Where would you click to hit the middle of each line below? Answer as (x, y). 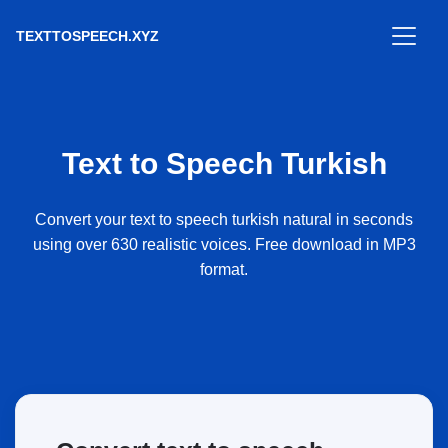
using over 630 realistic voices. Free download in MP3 (224, 244)
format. (224, 269)
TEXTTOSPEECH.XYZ (87, 35)
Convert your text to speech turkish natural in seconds (224, 219)
